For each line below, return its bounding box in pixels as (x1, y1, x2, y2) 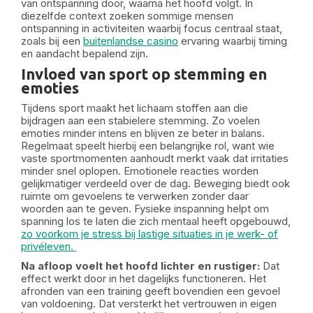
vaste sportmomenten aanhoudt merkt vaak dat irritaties (21, 152, 289, 165)
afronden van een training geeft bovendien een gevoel (21, 284, 280, 298)
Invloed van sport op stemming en (21, 65, 267, 82)
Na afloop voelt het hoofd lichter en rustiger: (21, 259, 260, 272)
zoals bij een (21, 34, 83, 48)
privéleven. (21, 240, 76, 253)
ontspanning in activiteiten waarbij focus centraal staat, (21, 22, 282, 35)
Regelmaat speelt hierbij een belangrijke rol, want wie (21, 139, 275, 152)
